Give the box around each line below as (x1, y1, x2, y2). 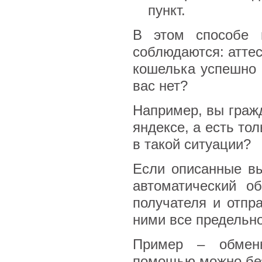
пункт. (147, 2, 185, 18)
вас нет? (132, 78, 188, 94)
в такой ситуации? (132, 136, 251, 152)
